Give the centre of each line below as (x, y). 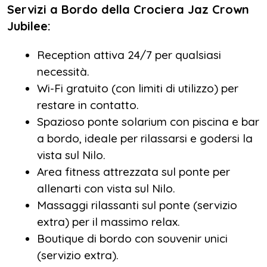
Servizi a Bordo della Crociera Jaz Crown (128, 9)
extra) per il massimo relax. (108, 221)
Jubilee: (29, 26)
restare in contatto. (88, 105)
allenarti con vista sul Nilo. (106, 188)
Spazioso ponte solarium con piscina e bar (148, 121)
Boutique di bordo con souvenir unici (132, 238)
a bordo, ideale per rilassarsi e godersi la (145, 138)
